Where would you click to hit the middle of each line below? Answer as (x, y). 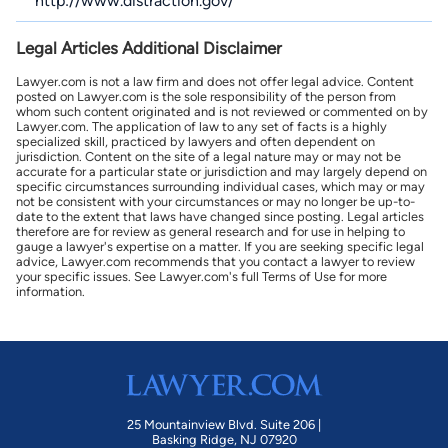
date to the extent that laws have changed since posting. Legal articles (220, 216)
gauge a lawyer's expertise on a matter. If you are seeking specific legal (220, 246)
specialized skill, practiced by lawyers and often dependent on (195, 141)
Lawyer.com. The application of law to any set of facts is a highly (201, 126)
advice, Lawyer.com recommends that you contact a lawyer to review (215, 261)
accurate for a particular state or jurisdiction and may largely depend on (221, 171)
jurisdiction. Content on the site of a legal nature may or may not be (208, 156)
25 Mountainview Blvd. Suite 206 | (224, 425)
